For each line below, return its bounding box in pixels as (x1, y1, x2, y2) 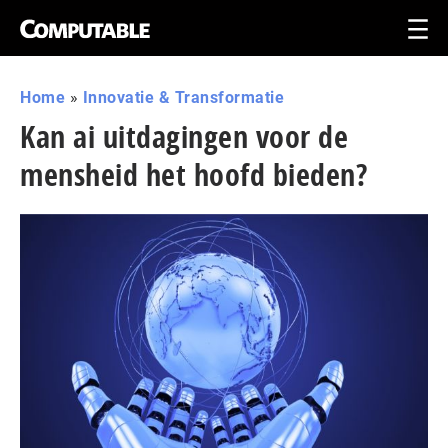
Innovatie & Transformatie (82, 88, 284, 107)
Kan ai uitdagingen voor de (20, 116, 348, 157)
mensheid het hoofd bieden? (20, 154, 367, 195)
